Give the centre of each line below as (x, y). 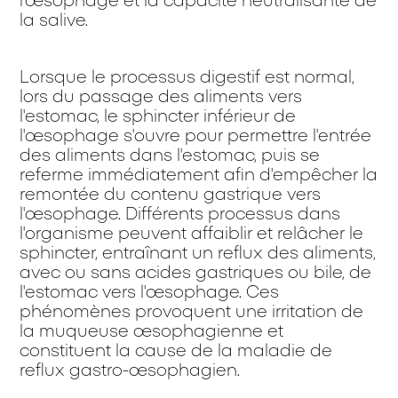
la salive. (54, 21)
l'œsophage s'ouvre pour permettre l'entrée (196, 136)
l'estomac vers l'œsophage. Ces (150, 293)
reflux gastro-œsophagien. (130, 371)
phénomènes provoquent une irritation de (192, 312)
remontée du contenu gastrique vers (171, 195)
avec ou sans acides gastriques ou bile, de (196, 273)
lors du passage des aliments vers (161, 97)
